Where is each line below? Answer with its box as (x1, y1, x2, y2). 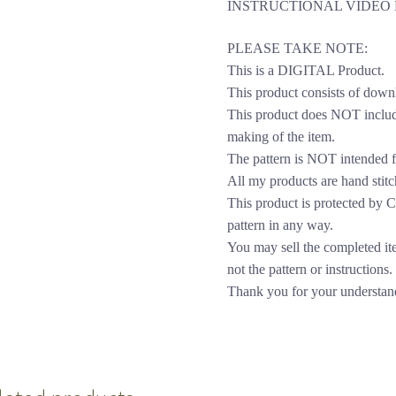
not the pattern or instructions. (227, 261, 393, 277)
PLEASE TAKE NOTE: (227, 40, 369, 56)
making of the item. (227, 128, 336, 144)
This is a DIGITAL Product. (227, 62, 385, 78)
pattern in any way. (227, 217, 334, 232)
